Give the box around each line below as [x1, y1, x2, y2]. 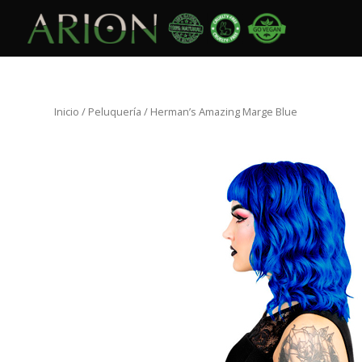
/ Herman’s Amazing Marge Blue [141, 104, 298, 119]
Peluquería [88, 104, 142, 119]
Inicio [54, 104, 80, 119]
